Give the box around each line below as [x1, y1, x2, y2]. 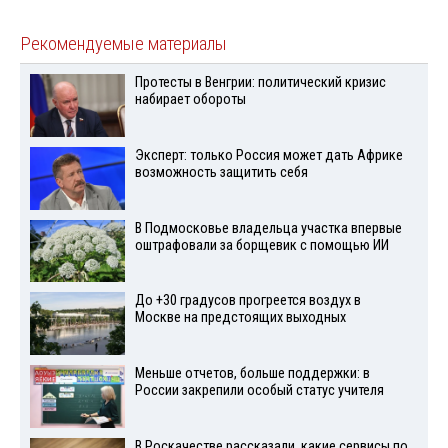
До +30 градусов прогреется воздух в [134, 292, 361, 310]
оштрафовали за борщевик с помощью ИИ [134, 236, 389, 254]
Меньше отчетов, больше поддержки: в [134, 365, 370, 383]
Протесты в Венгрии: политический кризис [134, 74, 386, 92]
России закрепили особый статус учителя [134, 382, 384, 400]
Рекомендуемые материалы [20, 33, 227, 56]
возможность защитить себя [134, 163, 308, 181]
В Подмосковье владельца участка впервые [134, 219, 402, 237]
